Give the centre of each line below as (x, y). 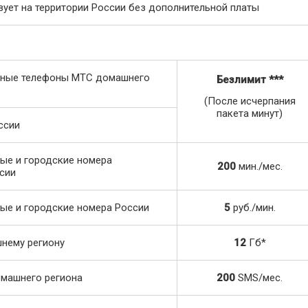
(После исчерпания (250, 101)
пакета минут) (250, 113)
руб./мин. (253, 208)
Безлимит (241, 80)
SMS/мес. (259, 278)
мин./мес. (259, 166)
